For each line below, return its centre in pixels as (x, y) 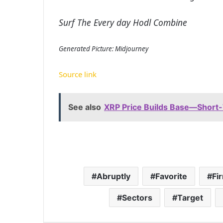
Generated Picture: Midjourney (104, 49)
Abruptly (113, 176)
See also (85, 107)
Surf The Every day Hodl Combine (123, 22)
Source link (78, 74)
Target (190, 197)
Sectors (137, 197)
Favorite (171, 176)
